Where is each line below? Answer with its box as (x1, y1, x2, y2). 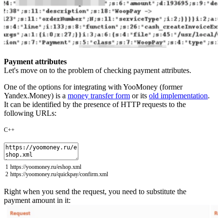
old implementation (149, 91, 208, 100)
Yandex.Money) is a (4, 91, 68, 100)
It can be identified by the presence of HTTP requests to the (4, 100, 186, 109)
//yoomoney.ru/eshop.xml (23, 163, 81, 170)
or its (130, 91, 149, 100)
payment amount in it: (4, 196, 71, 204)
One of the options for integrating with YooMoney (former (4, 82, 182, 91)
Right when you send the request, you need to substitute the (4, 187, 186, 196)
